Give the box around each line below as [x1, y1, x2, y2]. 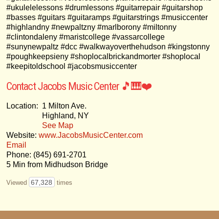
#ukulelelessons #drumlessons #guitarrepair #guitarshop [6, 3, 203, 12]
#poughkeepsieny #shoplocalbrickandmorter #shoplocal [6, 52, 200, 61]
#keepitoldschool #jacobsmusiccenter [6, 62, 137, 70]
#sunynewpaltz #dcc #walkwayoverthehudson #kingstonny [6, 42, 210, 51]
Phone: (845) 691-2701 [6, 150, 87, 159]
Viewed [6, 178, 29, 186]
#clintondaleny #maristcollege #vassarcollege [6, 32, 165, 41]
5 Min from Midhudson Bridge [6, 160, 108, 169]
